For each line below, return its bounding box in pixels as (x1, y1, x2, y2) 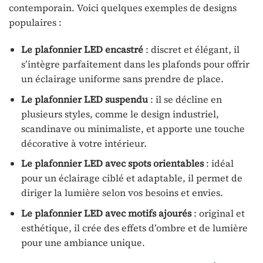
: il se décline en (147, 92, 222, 106)
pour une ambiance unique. (21, 235, 145, 249)
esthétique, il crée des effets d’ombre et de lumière (21, 221, 248, 234)
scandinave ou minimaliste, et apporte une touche (21, 122, 245, 135)
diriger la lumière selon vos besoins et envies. (21, 186, 223, 200)
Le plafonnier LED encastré (21, 43, 143, 56)
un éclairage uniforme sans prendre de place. (21, 72, 224, 86)
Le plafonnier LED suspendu (21, 92, 148, 106)
